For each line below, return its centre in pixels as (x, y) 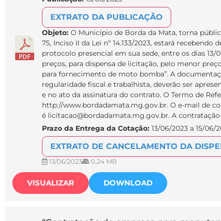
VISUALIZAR (51, 183)
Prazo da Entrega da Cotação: (96, 129)
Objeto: (56, 33)
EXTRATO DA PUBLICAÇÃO (107, 17)
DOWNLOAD (128, 183)
